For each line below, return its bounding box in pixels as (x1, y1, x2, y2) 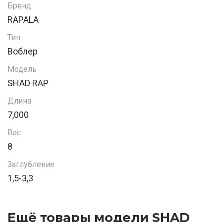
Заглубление (7, 160, 55, 169)
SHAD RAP (7, 78, 49, 89)
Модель (7, 64, 37, 74)
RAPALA (7, 14, 39, 25)
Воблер (7, 46, 38, 57)
